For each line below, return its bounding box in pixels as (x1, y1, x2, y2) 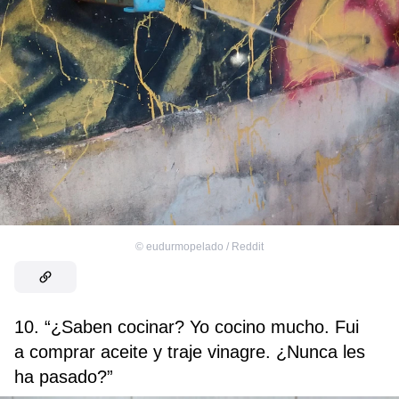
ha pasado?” (14, 367, 113, 387)
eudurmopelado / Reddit (146, 240, 264, 254)
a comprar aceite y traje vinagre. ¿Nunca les (14, 342, 365, 362)
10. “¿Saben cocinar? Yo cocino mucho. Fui (14, 317, 359, 338)
